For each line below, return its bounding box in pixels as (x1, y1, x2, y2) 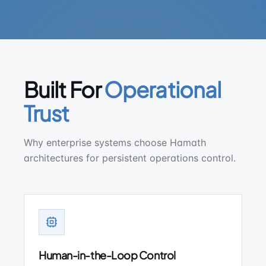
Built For (24, 76, 101, 103)
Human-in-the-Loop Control (39, 248, 176, 262)
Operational (104, 76, 221, 103)
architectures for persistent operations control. (24, 152, 236, 164)
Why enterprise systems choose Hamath (24, 137, 206, 148)
